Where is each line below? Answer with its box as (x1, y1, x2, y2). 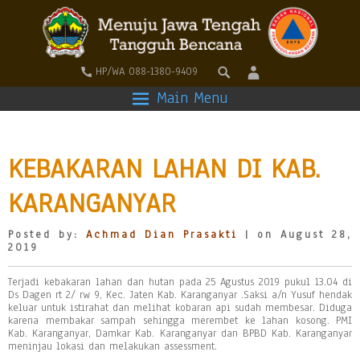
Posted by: (8, 227, 86, 242)
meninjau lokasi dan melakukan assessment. (8, 339, 217, 354)
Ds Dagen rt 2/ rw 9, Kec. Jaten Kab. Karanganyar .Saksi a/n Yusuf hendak (8, 288, 352, 302)
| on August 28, (238, 227, 352, 242)
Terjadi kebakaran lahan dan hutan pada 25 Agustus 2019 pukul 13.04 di (8, 275, 352, 289)
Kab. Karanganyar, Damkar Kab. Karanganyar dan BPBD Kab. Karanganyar (8, 326, 352, 341)
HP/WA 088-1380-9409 (96, 63, 198, 79)
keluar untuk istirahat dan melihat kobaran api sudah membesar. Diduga (8, 301, 352, 315)
